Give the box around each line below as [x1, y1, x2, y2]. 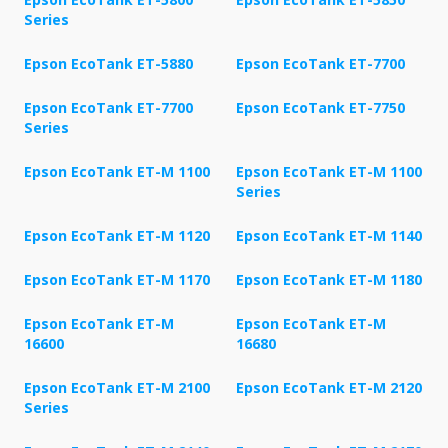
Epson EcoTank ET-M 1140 [236, 225, 422, 245]
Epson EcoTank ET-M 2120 [236, 377, 422, 397]
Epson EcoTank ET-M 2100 [24, 377, 210, 397]
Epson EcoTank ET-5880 [24, 53, 193, 73]
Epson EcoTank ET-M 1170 [24, 269, 210, 289]
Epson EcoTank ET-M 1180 [236, 269, 422, 289]
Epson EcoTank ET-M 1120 [24, 225, 210, 245]
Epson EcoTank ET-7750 [236, 97, 405, 117]
